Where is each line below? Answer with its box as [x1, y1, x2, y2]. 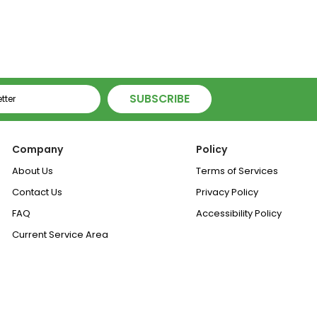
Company [12, 142, 64, 156]
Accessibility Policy [196, 206, 282, 220]
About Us [12, 163, 54, 178]
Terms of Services [196, 163, 279, 178]
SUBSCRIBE [129, 91, 190, 107]
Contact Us [12, 185, 63, 199]
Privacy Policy [196, 185, 259, 199]
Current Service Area [12, 227, 109, 241]
